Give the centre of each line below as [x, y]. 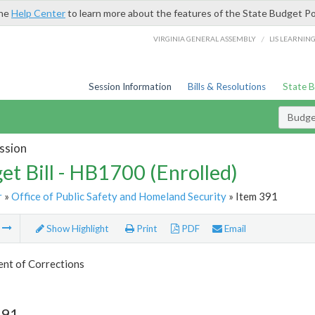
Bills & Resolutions [227, 86]
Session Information [130, 86]
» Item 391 [252, 196]
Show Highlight [76, 229]
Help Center [38, 13]
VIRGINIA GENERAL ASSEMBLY [205, 38]
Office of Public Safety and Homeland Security [118, 196]
